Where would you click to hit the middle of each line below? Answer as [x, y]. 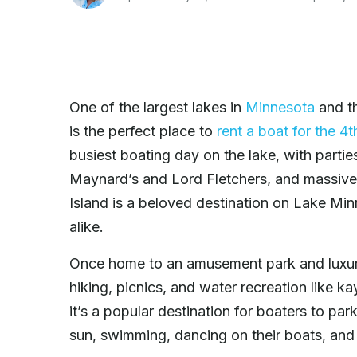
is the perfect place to [143, 131]
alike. [86, 226]
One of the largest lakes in [157, 107]
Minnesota [280, 107]
